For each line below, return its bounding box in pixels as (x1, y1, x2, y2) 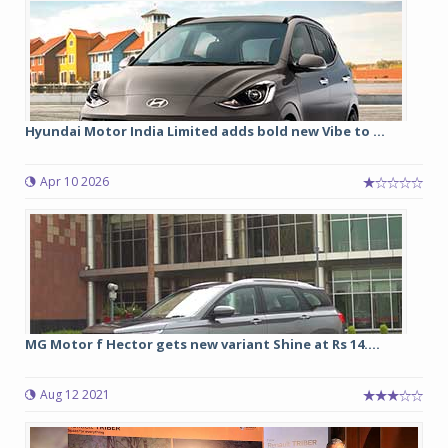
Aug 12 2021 (40, 386, 110, 403)
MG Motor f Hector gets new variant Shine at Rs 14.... (25, 335, 380, 353)
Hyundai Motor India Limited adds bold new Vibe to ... (25, 122, 385, 140)
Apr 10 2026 (40, 173, 109, 190)
